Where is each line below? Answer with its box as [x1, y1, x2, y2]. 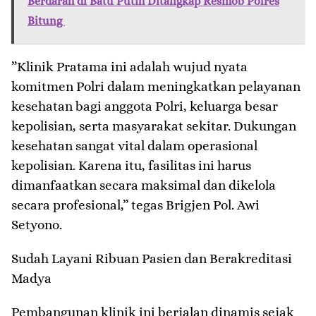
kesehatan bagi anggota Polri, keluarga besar [11, 99, 278, 114]
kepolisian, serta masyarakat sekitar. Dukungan [11, 119, 296, 134]
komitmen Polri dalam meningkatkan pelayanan [11, 79, 300, 95]
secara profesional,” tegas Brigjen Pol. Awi [11, 197, 260, 213]
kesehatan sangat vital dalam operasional [11, 138, 257, 154]
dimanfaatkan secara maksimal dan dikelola [11, 178, 276, 193]
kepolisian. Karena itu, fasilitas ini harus [11, 158, 251, 174]
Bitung [28, 14, 65, 28]
